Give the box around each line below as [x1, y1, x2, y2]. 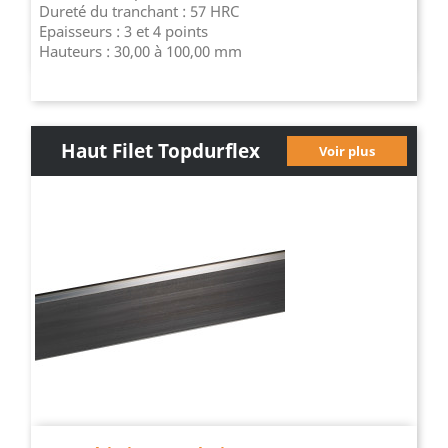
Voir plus [318, 142, 375, 160]
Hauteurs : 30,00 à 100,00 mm [39, 41, 243, 61]
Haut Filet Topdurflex [61, 137, 261, 164]
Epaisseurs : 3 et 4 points [39, 21, 209, 41]
